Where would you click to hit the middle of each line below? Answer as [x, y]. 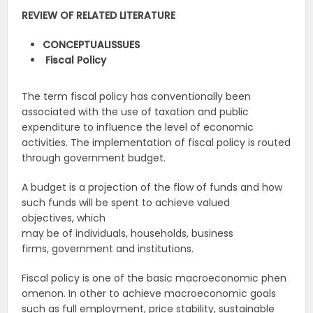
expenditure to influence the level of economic [138, 128]
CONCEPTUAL [76, 45]
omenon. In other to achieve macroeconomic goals [149, 294]
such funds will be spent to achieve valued [126, 203]
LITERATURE [148, 16]
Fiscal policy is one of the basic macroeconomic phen [154, 278]
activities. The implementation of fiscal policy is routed [156, 143]
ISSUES [124, 45]
